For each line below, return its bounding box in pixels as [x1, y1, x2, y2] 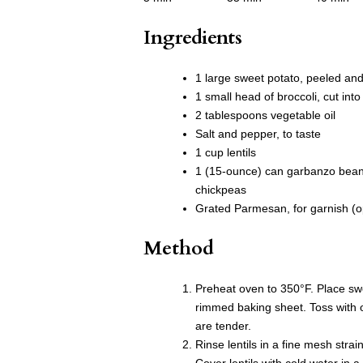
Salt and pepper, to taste [195, 127, 321, 141]
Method [143, 235, 214, 263]
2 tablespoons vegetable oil [195, 109, 335, 122]
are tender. [195, 319, 251, 333]
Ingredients [143, 24, 242, 52]
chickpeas [195, 183, 246, 197]
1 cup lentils [195, 146, 256, 160]
